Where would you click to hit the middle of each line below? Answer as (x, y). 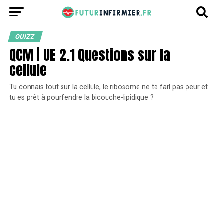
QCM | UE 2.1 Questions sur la (89, 54)
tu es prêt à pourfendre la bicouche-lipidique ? (81, 98)
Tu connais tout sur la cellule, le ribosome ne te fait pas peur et (108, 87)
